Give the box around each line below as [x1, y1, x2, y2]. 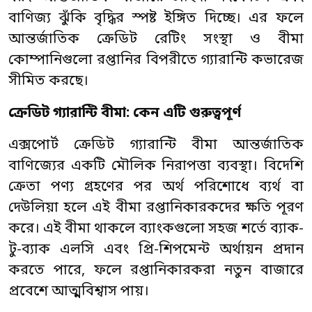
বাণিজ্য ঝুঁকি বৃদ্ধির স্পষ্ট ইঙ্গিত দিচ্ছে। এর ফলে [8, 10, 304, 28]
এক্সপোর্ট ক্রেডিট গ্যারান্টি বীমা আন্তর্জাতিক [8, 136, 304, 155]
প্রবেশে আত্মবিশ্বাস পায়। [8, 283, 149, 301]
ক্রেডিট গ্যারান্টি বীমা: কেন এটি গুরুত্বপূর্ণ [8, 104, 241, 123]
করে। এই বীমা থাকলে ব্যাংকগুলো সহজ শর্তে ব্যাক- [8, 220, 304, 238]
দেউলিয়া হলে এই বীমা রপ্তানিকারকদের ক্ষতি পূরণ [8, 199, 304, 217]
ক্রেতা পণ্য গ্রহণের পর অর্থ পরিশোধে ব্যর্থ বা [8, 178, 304, 196]
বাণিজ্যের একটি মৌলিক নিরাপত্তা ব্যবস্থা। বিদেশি [8, 157, 304, 175]
